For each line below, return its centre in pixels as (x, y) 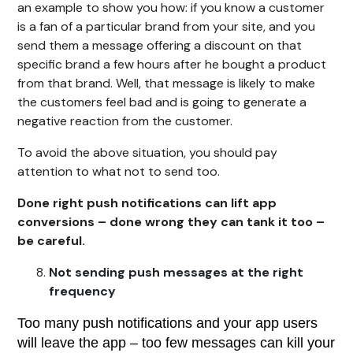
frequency (83, 292)
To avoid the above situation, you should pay (148, 153)
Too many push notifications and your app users (168, 323)
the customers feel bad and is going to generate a (162, 102)
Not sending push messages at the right (176, 273)
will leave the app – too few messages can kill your (176, 343)
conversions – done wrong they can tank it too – (171, 222)
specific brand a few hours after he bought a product (172, 65)
